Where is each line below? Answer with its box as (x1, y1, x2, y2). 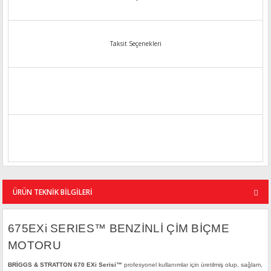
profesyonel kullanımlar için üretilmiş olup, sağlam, (122, 261, 263, 268)
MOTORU (8, 239, 61, 252)
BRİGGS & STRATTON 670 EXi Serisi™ (8, 261, 122, 268)
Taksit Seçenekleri (109, 39, 162, 48)
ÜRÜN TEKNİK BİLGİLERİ (13, 186, 93, 197)
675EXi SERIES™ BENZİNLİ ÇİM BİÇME (8, 222, 229, 235)
